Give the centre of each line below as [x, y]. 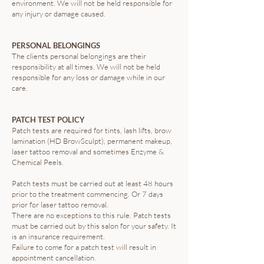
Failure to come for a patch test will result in [84, 247]
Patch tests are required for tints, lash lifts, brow [92, 130]
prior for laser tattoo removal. [60, 204]
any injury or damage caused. [59, 14]
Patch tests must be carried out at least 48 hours [93, 183]
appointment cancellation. [54, 258]
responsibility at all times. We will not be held [86, 67]
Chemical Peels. [38, 162]
